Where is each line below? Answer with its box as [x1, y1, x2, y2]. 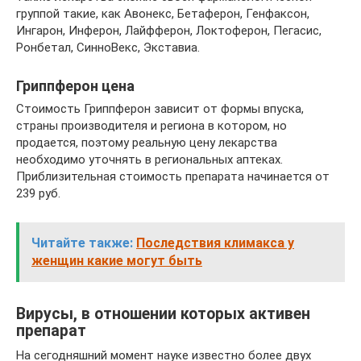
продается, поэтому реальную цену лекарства [16, 135, 277, 150]
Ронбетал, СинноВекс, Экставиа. [16, 40, 200, 55]
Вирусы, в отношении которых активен [16, 305, 310, 324]
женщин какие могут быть [31, 253, 202, 268]
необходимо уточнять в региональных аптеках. [16, 152, 283, 167]
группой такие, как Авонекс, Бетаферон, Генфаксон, [16, 6, 309, 21]
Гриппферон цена [16, 77, 135, 94]
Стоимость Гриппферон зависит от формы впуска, [16, 102, 304, 116]
